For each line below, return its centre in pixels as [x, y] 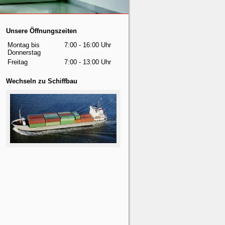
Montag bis [24, 45]
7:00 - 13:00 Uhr [88, 62]
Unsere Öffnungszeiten [41, 31]
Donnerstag [24, 52]
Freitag [18, 62]
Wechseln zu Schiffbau [42, 81]
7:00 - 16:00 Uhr [88, 45]
